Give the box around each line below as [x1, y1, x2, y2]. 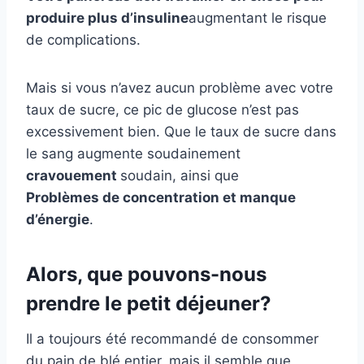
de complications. [26, 32, 141, 49]
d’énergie [26, 211, 89, 228]
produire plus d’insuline [26, 10, 188, 27]
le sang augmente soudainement [26, 145, 240, 162]
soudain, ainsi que [120, 167, 239, 184]
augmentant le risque [188, 10, 327, 27]
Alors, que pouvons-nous [26, 262, 266, 287]
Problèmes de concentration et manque [26, 189, 296, 206]
